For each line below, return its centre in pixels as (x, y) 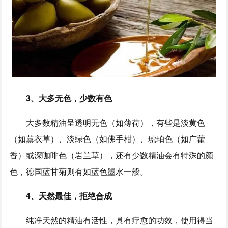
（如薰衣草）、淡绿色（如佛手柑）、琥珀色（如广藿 (108, 138)
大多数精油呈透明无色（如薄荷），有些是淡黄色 (116, 122)
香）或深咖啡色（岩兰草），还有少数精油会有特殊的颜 (112, 155)
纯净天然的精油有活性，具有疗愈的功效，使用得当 (120, 220)
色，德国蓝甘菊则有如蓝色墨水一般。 (79, 171)
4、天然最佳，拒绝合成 (69, 195)
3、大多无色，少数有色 (69, 98)
